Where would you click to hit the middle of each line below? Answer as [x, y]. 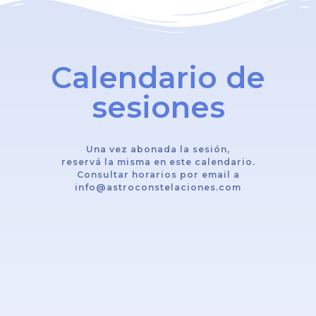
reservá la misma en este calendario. [158, 162]
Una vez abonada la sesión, [158, 150]
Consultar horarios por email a [158, 175]
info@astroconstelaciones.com [158, 188]
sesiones [158, 108]
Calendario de [158, 78]
